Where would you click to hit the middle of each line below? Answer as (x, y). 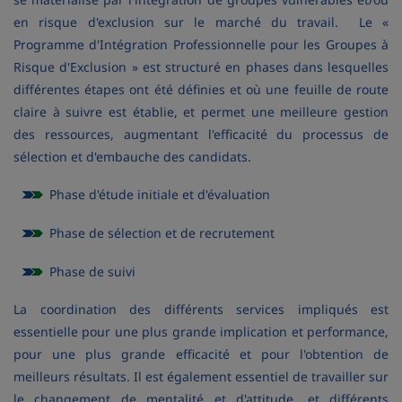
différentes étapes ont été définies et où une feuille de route (201, 89)
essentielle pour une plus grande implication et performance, (201, 332)
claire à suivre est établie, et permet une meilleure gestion (201, 112)
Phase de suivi (92, 271)
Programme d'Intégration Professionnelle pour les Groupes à (201, 44)
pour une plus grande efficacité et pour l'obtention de (201, 354)
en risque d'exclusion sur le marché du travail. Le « (201, 22)
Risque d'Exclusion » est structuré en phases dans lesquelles (201, 67)
